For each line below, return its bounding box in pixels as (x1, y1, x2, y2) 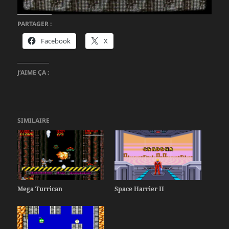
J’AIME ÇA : (17, 68, 50, 77)
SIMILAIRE (17, 116, 50, 125)
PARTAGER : (17, 19, 52, 29)
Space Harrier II (114, 184, 164, 193)
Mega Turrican (17, 184, 63, 193)
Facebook (41, 36, 71, 46)
